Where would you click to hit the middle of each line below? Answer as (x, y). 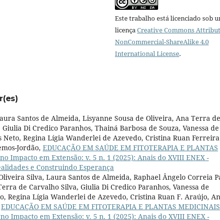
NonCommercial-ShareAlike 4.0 (162, 41)
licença (126, 30)
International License (147, 53)
